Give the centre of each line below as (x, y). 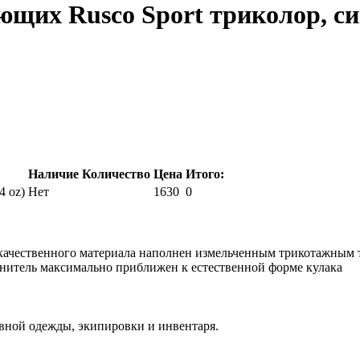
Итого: (205, 174)
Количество (116, 174)
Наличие (53, 174)
